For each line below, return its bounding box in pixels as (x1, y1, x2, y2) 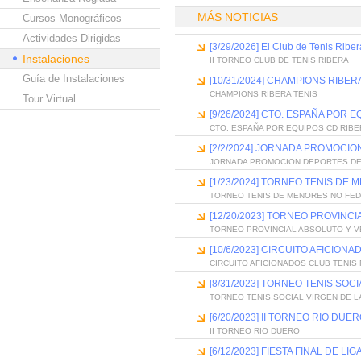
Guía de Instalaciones (23, 73, 125, 85)
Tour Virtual (23, 93, 76, 105)
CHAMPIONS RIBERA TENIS (210, 89, 317, 98)
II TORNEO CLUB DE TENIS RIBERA (210, 56, 349, 64)
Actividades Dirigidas (23, 32, 121, 44)
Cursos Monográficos (23, 12, 122, 24)
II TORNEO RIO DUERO (210, 326, 300, 335)
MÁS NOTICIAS (197, 10, 278, 23)
